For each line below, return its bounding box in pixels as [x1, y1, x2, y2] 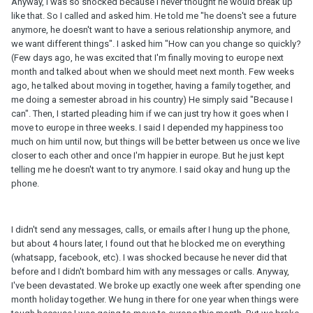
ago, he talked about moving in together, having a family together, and [11, 80, 291, 92]
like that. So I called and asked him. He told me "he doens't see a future [11, 10, 296, 22]
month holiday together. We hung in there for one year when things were [11, 294, 298, 305]
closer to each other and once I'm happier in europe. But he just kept [11, 150, 284, 161]
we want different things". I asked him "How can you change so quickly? [11, 38, 301, 50]
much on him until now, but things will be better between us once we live [11, 136, 300, 147]
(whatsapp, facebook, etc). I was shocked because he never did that [11, 252, 287, 263]
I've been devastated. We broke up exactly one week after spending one [11, 280, 300, 291]
